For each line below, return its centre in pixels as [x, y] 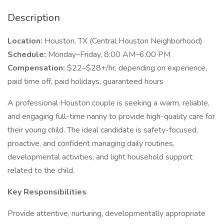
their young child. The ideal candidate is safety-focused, [103, 130]
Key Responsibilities [47, 192]
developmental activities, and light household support [100, 157]
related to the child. [41, 170]
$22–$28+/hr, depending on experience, [136, 68]
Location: [25, 41]
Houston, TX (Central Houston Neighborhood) [122, 41]
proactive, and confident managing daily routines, [91, 143]
